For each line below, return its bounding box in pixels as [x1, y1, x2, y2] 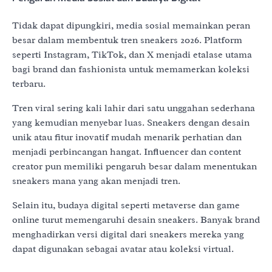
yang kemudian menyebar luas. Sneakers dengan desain [12, 117, 250, 129]
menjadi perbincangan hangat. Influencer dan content [12, 146, 241, 158]
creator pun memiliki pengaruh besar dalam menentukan [12, 160, 257, 173]
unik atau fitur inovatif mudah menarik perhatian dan [12, 131, 242, 144]
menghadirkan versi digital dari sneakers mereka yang [12, 228, 244, 241]
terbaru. [12, 78, 46, 90]
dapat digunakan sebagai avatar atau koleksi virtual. [12, 243, 234, 256]
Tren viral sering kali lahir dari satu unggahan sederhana [12, 102, 255, 115]
